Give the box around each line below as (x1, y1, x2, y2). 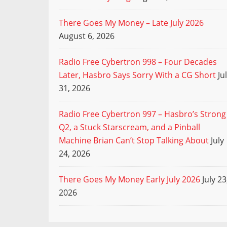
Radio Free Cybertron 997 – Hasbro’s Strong (59, 108, 226, 120)
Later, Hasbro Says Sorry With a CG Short (59, 69, 216, 81)
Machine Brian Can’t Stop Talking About (59, 135, 209, 146)
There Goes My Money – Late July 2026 (59, 17, 204, 28)
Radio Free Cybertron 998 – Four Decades (59, 56, 217, 67)
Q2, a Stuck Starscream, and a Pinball (59, 122, 200, 133)
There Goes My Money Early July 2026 (59, 174, 200, 185)
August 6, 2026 (59, 30, 115, 42)
